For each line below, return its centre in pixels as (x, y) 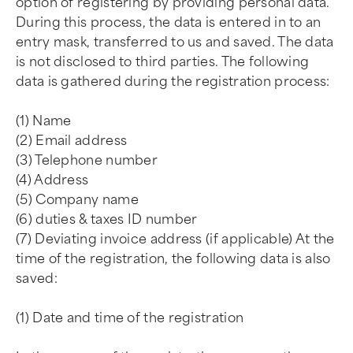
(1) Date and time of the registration (130, 318)
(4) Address (52, 180)
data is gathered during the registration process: (173, 82)
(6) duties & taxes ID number (107, 219)
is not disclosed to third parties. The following (163, 62)
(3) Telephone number (87, 160)
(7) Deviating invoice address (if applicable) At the (175, 239)
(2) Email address (72, 141)
